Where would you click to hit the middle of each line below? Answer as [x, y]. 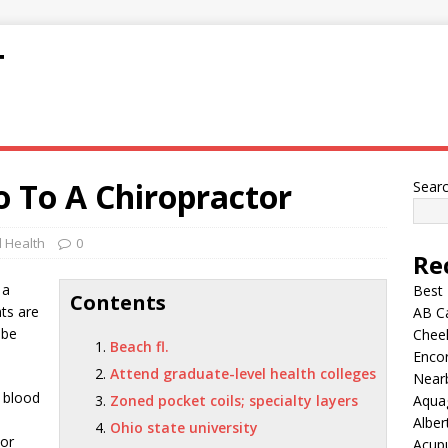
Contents [118, 302]
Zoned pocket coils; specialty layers [234, 400]
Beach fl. [140, 346]
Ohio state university [184, 427]
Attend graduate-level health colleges [243, 373]
